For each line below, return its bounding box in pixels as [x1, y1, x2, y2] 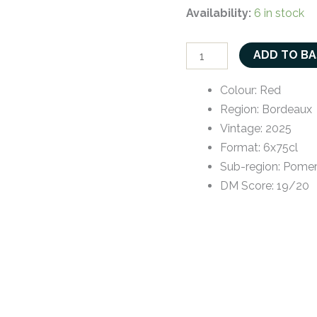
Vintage [220, 122, 261, 136]
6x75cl [263, 141, 299, 155]
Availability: [186, 6, 252, 20]
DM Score [220, 179, 272, 193]
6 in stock [254, 6, 305, 20]
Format [220, 141, 259, 155]
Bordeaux [262, 103, 313, 117]
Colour [220, 83, 255, 98]
